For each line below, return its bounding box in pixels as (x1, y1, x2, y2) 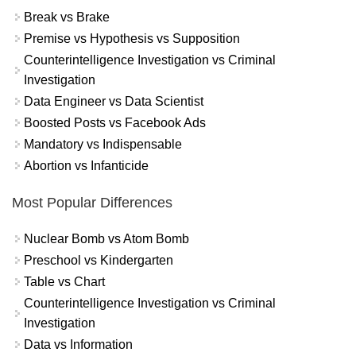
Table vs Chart (24, 275, 105, 289)
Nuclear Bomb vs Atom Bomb (24, 232, 189, 246)
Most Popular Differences (12, 195, 172, 211)
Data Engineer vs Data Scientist (24, 95, 203, 109)
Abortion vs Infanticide (24, 159, 149, 173)
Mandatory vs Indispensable (24, 137, 182, 152)
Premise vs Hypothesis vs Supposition (24, 32, 240, 46)
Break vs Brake (24, 10, 110, 25)
